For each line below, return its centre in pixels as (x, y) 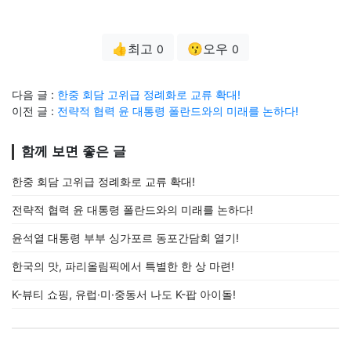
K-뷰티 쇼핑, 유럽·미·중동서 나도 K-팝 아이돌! (124, 294)
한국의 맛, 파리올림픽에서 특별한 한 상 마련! (123, 266)
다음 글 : (34, 94)
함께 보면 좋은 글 (74, 152)
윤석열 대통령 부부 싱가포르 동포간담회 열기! (125, 238)
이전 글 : (34, 111)
